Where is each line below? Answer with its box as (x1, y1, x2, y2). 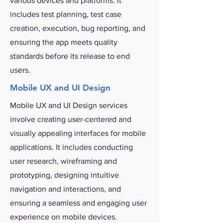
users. (10, 66, 30, 74)
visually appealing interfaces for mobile (10, 129, 146, 137)
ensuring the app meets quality (10, 38, 117, 46)
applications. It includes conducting (10, 143, 133, 151)
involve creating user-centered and (10, 115, 131, 123)
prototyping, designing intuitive (10, 171, 119, 179)
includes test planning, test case (10, 10, 121, 18)
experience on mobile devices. (10, 213, 117, 221)
